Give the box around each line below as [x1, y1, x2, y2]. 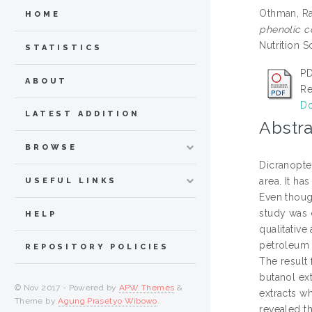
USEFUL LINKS [25, 175, 118, 185]
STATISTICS [25, 42, 102, 52]
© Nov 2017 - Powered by [15, 283, 119, 293]
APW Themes [118, 283, 175, 293]
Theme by [15, 296, 58, 306]
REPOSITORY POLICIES [25, 242, 170, 252]
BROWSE [25, 143, 78, 153]
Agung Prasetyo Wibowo [58, 296, 157, 306]
